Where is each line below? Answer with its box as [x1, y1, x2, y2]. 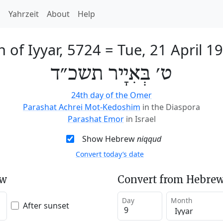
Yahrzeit [8, 8, 39, 19]
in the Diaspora [142, 102, 200, 112]
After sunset [23, 200, 69, 211]
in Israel [125, 113, 156, 124]
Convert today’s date [76, 149, 144, 159]
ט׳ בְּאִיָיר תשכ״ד [51, 62, 172, 86]
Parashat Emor [67, 113, 124, 124]
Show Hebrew [82, 133, 137, 144]
